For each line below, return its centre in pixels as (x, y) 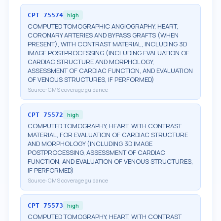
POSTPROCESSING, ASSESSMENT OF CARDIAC (96, 152)
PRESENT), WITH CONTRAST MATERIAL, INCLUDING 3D (107, 44)
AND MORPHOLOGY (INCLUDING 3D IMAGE (90, 144)
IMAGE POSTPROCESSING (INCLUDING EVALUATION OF (109, 53)
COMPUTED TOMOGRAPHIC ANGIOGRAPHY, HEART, (103, 26)
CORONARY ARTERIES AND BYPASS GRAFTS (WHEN (103, 35)
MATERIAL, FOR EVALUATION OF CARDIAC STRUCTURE (108, 135)
